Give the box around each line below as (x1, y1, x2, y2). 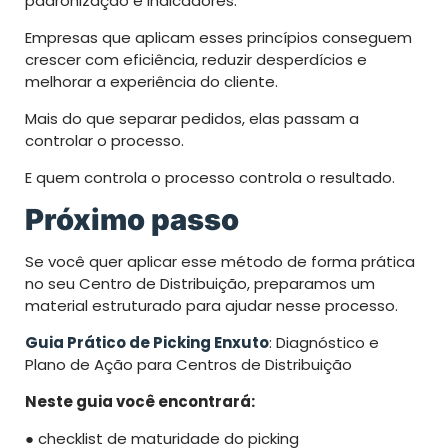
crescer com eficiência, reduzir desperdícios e (25, 48, 367, 70)
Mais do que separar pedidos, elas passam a (25, 107, 359, 129)
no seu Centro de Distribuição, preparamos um (25, 272, 375, 294)
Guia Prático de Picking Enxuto (25, 331, 269, 353)
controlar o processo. (25, 129, 184, 151)
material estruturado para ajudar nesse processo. (25, 294, 398, 316)
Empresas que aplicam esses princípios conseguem (25, 26, 412, 48)
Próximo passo (25, 201, 239, 237)
